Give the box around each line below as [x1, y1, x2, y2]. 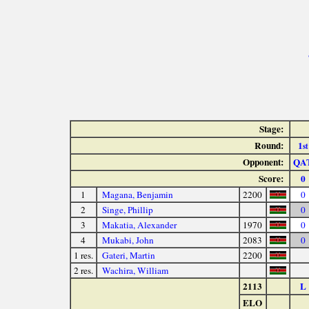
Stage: [259, 122, 283, 137]
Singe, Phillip [102, 203, 154, 217]
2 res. [73, 264, 93, 277]
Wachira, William [102, 264, 169, 277]
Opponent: [242, 155, 283, 170]
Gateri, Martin [102, 249, 156, 262]
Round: [254, 139, 283, 153]
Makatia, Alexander [102, 219, 177, 232]
